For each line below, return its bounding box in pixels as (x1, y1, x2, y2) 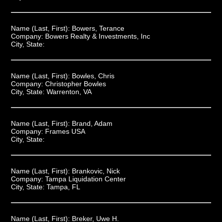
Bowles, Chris (71, 71, 114, 80)
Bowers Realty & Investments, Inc (45, 32, 150, 40)
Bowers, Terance (71, 24, 124, 32)
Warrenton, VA (46, 87, 92, 96)
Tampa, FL (46, 182, 80, 191)
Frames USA (45, 127, 85, 135)
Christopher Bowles (45, 79, 106, 88)
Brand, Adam (71, 119, 112, 127)
